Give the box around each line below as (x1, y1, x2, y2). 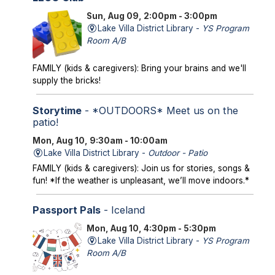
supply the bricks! (32, 76, 101, 86)
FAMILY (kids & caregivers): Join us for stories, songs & (32, 163, 250, 173)
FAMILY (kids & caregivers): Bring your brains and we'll (32, 63, 246, 74)
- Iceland (100, 204, 145, 217)
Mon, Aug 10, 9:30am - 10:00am (32, 135, 168, 145)
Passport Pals (32, 204, 101, 217)
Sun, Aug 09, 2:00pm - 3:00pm (86, 10, 217, 21)
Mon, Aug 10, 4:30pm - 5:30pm (86, 223, 216, 234)
